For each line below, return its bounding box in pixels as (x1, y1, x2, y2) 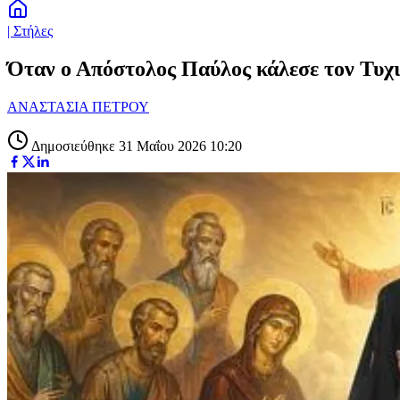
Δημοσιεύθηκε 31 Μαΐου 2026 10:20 (29, 137, 242, 154)
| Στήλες (7, 23, 53, 38)
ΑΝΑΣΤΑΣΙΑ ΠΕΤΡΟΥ (7, 98, 149, 114)
